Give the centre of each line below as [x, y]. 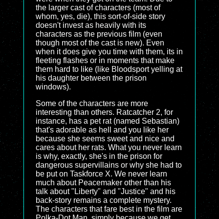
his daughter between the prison [91, 78]
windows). [53, 87]
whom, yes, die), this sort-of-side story [100, 16]
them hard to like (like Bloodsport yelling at [109, 69]
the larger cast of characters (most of [98, 8]
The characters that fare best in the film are [109, 209]
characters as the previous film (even [99, 34]
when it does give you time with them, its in [109, 52]
